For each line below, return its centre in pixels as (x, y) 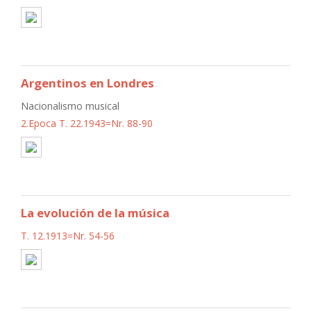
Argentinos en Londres (87, 83)
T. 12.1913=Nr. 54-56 (68, 235)
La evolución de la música (95, 212)
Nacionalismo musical (70, 106)
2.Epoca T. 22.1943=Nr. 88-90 (87, 123)
